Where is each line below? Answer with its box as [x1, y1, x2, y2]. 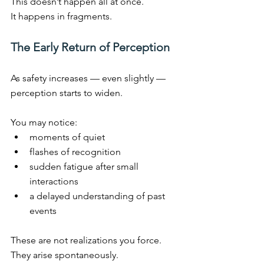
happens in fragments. [16, 11, 112, 22]
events [29, 205, 57, 217]
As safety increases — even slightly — [11, 72, 168, 84]
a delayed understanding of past [29, 190, 167, 202]
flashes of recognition [29, 146, 121, 158]
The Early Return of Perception [11, 40, 170, 55]
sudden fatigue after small [29, 161, 141, 173]
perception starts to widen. [11, 87, 123, 99]
